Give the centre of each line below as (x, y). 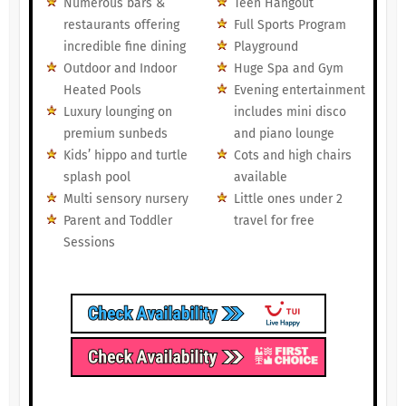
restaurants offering (121, 25)
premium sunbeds (115, 134)
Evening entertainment (299, 91)
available (260, 178)
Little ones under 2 (288, 199)
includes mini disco (290, 112)
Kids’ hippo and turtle (125, 156)
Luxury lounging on (117, 112)
